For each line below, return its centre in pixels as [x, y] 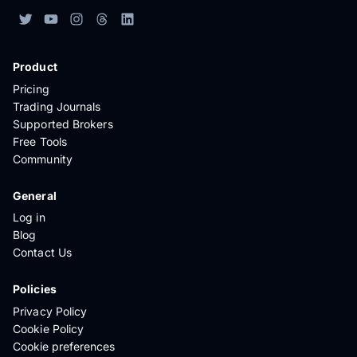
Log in [29, 218]
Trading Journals [57, 106]
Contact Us [42, 253]
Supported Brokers [63, 124]
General [35, 195]
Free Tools [40, 141]
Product [35, 67]
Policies [35, 289]
